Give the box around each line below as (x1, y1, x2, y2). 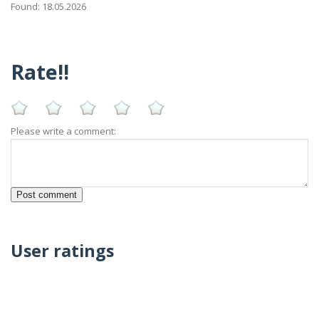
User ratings (11, 239, 114, 262)
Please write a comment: (11, 125, 116, 138)
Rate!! (11, 57, 69, 85)
